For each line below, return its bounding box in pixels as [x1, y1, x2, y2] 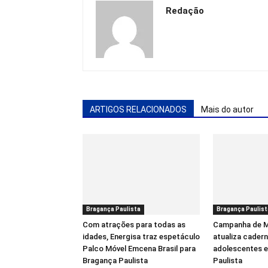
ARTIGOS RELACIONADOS [90, 105, 187, 114]
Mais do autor [201, 105, 254, 114]
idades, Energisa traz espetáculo [83, 232, 200, 241]
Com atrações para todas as [83, 220, 185, 229]
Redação [166, 5, 204, 16]
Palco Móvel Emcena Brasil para [83, 243, 196, 253]
